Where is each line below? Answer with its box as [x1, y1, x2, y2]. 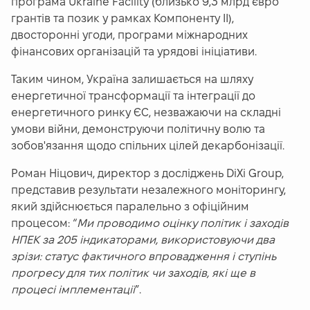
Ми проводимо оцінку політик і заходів [77, 217, 289, 230]
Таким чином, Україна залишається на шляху [11, 73, 253, 86]
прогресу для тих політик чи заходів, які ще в [11, 267, 255, 280]
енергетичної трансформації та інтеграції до [11, 90, 255, 102]
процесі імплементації [11, 284, 135, 296]
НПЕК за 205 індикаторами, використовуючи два [11, 234, 275, 246]
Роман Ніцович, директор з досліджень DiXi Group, [11, 167, 284, 180]
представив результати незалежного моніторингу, [11, 184, 286, 197]
